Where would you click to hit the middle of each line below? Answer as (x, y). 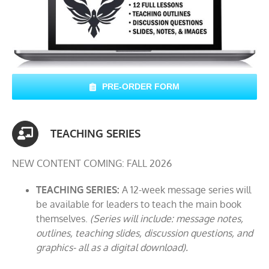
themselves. (63, 219)
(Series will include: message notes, (167, 219)
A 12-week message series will (185, 190)
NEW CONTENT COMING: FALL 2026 (92, 164)
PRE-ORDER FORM (141, 87)
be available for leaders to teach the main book (139, 204)
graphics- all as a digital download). (112, 248)
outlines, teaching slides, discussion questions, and (144, 233)
